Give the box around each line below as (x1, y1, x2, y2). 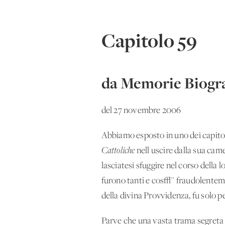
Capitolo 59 (101, 28, 197, 54)
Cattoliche (101, 146, 137, 156)
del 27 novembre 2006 (101, 106, 181, 116)
